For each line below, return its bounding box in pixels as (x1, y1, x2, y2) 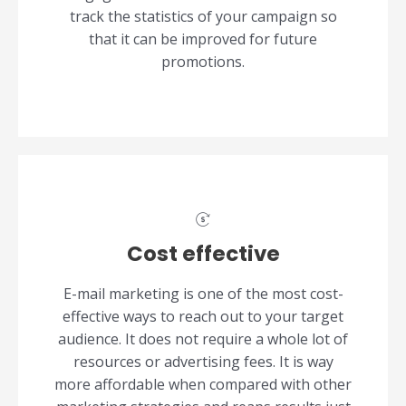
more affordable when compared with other (54, 374, 352, 395)
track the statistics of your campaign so (69, 6, 337, 27)
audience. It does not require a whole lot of (58, 329, 348, 350)
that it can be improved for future (89, 29, 317, 50)
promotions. (161, 52, 245, 72)
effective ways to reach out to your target (63, 306, 343, 327)
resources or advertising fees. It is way (72, 352, 333, 372)
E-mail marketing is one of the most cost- (63, 284, 343, 304)
